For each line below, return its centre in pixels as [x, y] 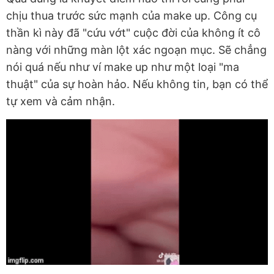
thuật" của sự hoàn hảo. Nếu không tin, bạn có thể [137, 84]
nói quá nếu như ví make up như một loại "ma [123, 67]
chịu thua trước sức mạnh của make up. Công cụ [131, 15]
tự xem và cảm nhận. [61, 101]
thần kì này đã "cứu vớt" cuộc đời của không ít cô [133, 32]
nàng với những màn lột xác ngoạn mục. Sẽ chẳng [136, 50]
